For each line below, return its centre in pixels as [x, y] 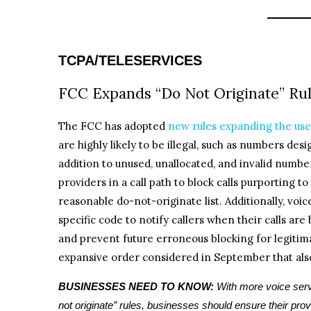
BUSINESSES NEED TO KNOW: [137, 286]
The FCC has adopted [113, 126]
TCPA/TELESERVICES [130, 61]
